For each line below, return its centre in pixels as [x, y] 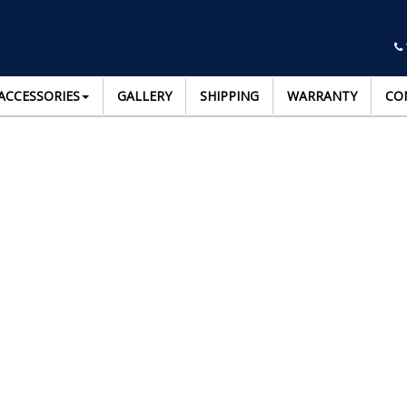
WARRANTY [322, 96]
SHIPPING [229, 96]
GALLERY [144, 96]
